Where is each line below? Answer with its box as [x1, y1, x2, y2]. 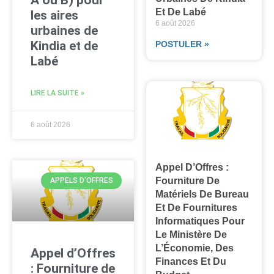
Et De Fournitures [155, 202, 238, 213]
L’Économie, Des [155, 242, 234, 253]
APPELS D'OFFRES [50, 176, 113, 185]
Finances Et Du [155, 256, 227, 267]
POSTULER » [155, 39, 210, 50]
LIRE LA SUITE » [31, 89, 84, 98]
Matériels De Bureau [155, 188, 250, 199]
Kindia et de [31, 39, 98, 54]
